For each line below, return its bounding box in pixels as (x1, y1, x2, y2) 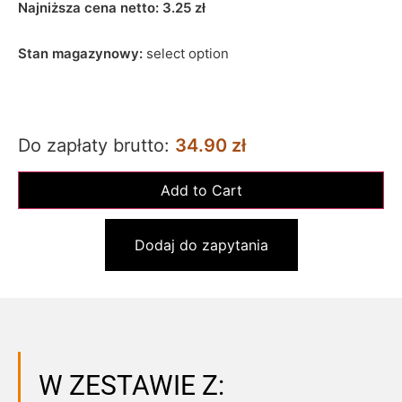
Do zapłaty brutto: (18, 134, 175, 156)
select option (146, 45, 229, 63)
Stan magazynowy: (18, 45, 146, 63)
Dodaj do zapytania (134, 235, 268, 254)
